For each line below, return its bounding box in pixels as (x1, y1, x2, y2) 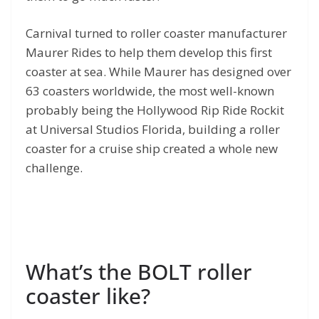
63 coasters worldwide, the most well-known (26, 83, 274, 100)
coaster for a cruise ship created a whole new (26, 140, 278, 157)
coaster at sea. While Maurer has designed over (26, 63, 291, 80)
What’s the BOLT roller (26, 256, 252, 286)
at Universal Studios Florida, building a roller (26, 121, 280, 138)
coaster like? (26, 281, 150, 310)
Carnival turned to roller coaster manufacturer (26, 25, 287, 42)
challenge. (26, 159, 85, 177)
